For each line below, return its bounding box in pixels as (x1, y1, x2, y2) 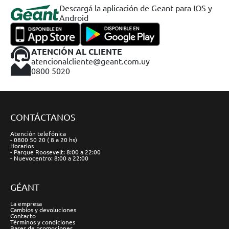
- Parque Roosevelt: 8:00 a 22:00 (10, 148, 101, 156)
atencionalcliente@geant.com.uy (31, 55, 150, 66)
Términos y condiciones (10, 218, 75, 226)
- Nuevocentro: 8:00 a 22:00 (10, 154, 88, 162)
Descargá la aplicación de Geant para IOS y (59, 3, 212, 13)
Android (59, 12, 88, 22)
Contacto (10, 212, 36, 220)
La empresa (10, 199, 42, 208)
